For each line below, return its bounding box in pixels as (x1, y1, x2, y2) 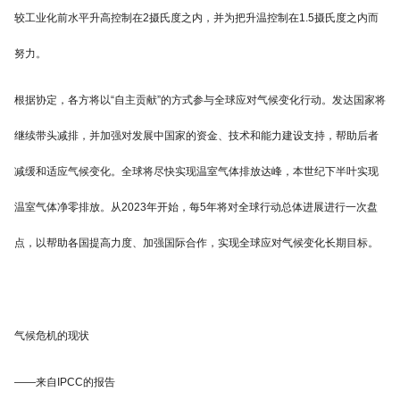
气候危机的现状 (14, 329, 89, 343)
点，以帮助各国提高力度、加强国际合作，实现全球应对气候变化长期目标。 (14, 237, 379, 250)
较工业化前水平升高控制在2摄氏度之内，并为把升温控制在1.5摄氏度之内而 (14, 12, 379, 25)
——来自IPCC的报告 (14, 376, 115, 389)
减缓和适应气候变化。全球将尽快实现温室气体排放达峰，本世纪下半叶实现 (14, 165, 379, 179)
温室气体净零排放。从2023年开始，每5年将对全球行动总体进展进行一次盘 (14, 201, 378, 214)
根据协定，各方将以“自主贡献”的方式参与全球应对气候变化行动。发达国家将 (14, 94, 386, 107)
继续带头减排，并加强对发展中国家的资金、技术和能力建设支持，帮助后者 (14, 129, 379, 143)
